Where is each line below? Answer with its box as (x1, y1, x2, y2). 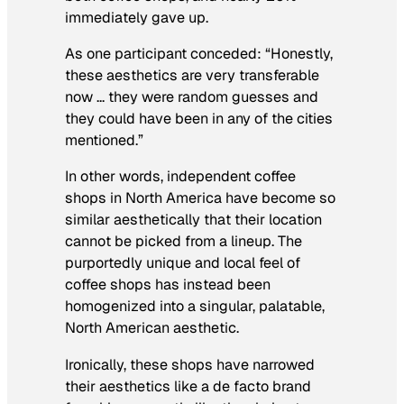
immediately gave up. (65, 8, 208, 28)
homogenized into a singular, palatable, (65, 297, 325, 317)
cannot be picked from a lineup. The (65, 232, 302, 252)
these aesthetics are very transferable (65, 66, 319, 86)
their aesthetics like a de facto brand (65, 376, 311, 396)
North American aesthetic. (65, 318, 239, 338)
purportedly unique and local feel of (65, 253, 300, 273)
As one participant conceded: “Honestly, (65, 44, 333, 64)
